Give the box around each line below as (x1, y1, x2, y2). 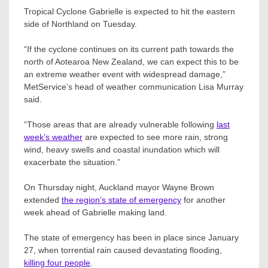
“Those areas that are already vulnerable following (24, 119, 217, 129)
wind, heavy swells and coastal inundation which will (24, 144, 220, 154)
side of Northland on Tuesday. (24, 19, 137, 29)
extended (24, 194, 62, 205)
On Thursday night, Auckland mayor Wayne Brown (24, 182, 214, 192)
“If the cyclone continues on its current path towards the (24, 44, 234, 54)
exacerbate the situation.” (24, 157, 120, 167)
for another (181, 194, 226, 205)
